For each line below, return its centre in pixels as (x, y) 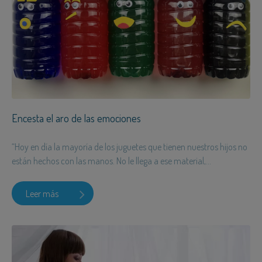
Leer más (42, 193)
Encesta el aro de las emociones (76, 118)
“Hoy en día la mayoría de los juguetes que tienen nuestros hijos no (130, 147)
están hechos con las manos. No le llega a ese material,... (111, 161)
